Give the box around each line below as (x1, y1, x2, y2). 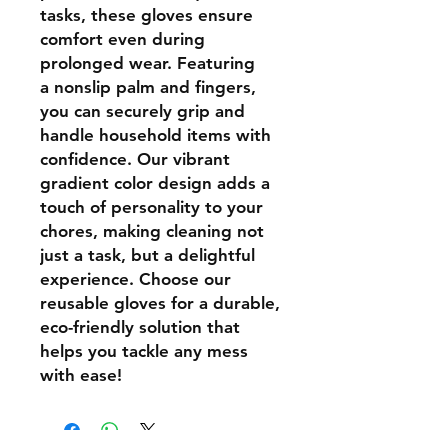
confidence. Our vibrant (40, 149, 230, 169)
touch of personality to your (40, 197, 263, 217)
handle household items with (40, 125, 271, 145)
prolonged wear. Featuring (40, 53, 255, 73)
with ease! (40, 365, 122, 385)
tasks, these (40, 5, 141, 25)
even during (108, 29, 205, 49)
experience (40, 269, 129, 289)
